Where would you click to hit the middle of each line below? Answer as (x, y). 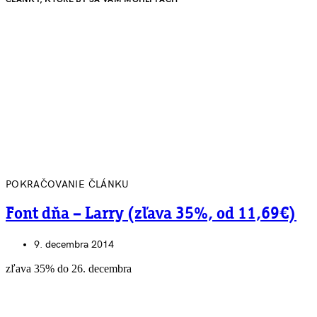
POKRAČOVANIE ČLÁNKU (68, 184)
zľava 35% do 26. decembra (69, 269)
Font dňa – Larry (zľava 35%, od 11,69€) (151, 214)
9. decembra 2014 (74, 245)
